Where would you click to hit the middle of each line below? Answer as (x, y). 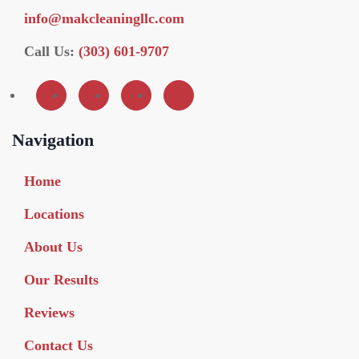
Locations (54, 214)
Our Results (61, 280)
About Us (53, 247)
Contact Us (58, 346)
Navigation (53, 140)
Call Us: (51, 52)
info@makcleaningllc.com (104, 19)
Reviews (49, 313)
